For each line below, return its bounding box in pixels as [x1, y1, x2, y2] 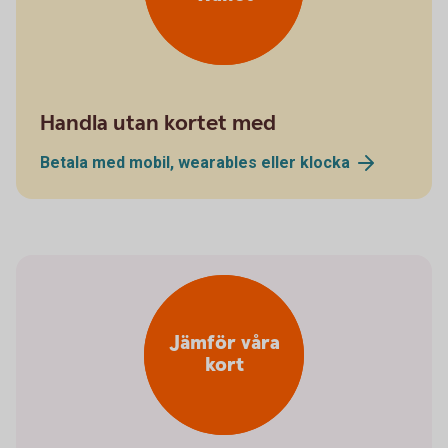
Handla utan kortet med [40, 108, 276, 138]
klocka [300, 152, 350, 172]
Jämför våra [168, 330, 280, 358]
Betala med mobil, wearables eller [40, 152, 300, 172]
